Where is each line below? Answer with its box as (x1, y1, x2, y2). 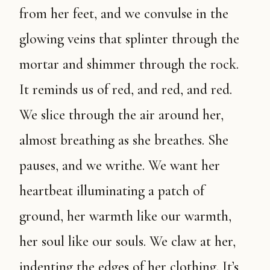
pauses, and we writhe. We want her (19, 157, 220, 174)
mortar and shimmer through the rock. (19, 55, 239, 73)
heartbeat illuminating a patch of (19, 182, 204, 199)
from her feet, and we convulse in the (19, 5, 228, 22)
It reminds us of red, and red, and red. (19, 81, 232, 98)
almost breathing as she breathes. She (19, 131, 228, 149)
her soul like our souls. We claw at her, (19, 233, 236, 250)
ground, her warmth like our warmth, (19, 207, 231, 225)
